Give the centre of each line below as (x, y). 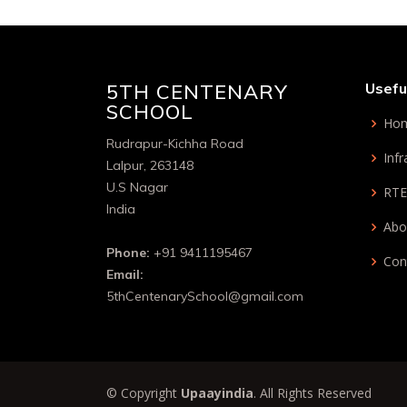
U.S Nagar (137, 187)
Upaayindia (217, 393)
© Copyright (144, 393)
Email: (125, 274)
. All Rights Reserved (313, 393)
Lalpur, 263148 (150, 165)
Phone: (130, 253)
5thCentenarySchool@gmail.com (205, 296)
